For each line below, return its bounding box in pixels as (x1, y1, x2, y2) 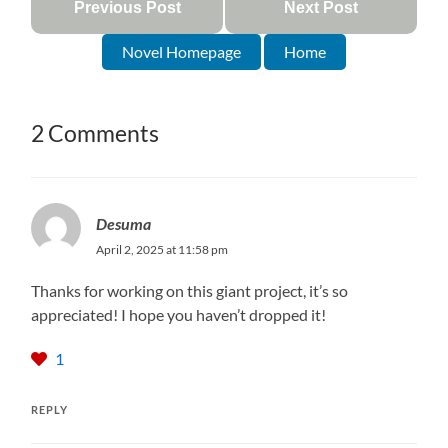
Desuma (96, 213, 152, 233)
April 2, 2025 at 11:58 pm (96, 241, 229, 257)
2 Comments (31, 119, 160, 147)
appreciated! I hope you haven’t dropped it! (31, 304, 327, 324)
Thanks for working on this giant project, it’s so (31, 280, 349, 300)
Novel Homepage (121, 41, 241, 61)
